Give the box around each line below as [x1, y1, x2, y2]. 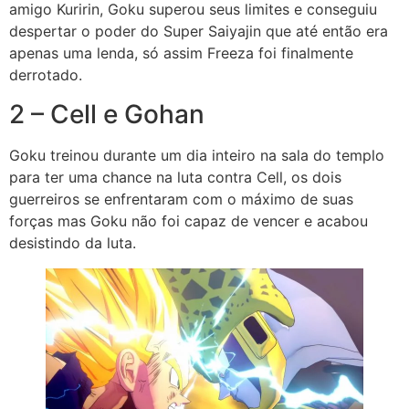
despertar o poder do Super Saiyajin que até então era [9, 22, 388, 41]
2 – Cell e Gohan [9, 98, 204, 130]
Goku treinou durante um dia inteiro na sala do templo [9, 145, 384, 164]
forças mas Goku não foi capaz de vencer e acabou [9, 211, 368, 230]
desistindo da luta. [9, 233, 141, 252]
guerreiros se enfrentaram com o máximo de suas [9, 189, 353, 208]
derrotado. [9, 66, 87, 85]
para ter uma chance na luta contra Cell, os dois [9, 167, 341, 186]
